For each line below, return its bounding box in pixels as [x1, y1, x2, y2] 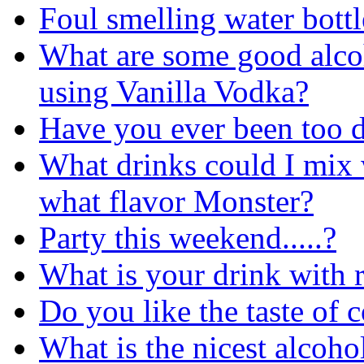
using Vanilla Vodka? [39, 73, 309, 109]
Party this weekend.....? [39, 219, 336, 255]
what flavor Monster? [39, 183, 314, 219]
